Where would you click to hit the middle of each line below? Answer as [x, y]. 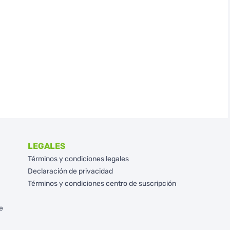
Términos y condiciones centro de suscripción [102, 184]
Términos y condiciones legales [78, 159]
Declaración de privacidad [70, 171]
